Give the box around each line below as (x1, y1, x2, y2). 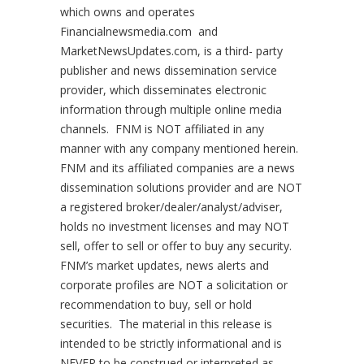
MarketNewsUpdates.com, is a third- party (60, 43, 283, 58)
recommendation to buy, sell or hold (60, 297, 252, 312)
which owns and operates (60, 4, 195, 19)
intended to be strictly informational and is (60, 336, 282, 351)
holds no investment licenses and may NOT (60, 219, 289, 234)
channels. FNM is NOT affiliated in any (60, 121, 264, 136)
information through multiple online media (60, 102, 282, 117)
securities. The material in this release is (60, 316, 272, 331)
